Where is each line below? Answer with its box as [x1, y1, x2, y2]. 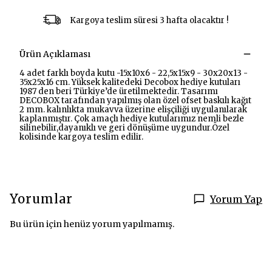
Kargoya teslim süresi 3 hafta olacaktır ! [69, 15, 228, 25]
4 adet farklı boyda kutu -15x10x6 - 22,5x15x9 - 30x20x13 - [19, 68, 248, 78]
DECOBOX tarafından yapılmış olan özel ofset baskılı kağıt [19, 95, 251, 106]
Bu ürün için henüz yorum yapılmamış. [10, 219, 174, 229]
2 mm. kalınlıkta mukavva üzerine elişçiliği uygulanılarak [19, 104, 247, 115]
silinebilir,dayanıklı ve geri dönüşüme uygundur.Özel [19, 123, 229, 133]
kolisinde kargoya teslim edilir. [19, 132, 143, 142]
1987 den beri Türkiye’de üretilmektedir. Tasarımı [19, 86, 218, 97]
